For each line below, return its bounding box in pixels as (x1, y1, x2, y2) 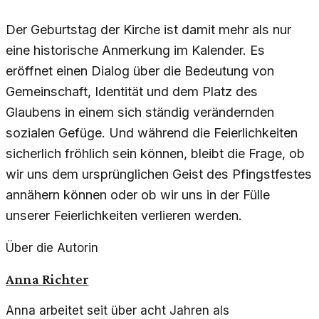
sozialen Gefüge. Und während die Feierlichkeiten (6, 125, 298, 141)
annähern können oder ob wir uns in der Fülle (6, 187, 270, 203)
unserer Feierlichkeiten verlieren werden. (6, 208, 242, 224)
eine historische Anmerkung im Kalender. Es (6, 43, 265, 58)
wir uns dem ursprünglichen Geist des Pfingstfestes (6, 167, 312, 182)
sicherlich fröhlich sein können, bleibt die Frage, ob (6, 146, 305, 162)
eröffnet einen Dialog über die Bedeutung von (6, 63, 274, 79)
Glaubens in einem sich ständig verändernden (6, 105, 274, 120)
